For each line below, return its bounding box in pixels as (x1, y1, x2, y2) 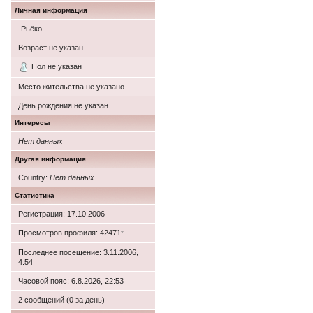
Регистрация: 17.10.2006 (17, 210, 105, 219)
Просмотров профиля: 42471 (17, 228, 121, 238)
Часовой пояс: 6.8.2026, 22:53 (17, 277, 124, 286)
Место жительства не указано (17, 82, 124, 92)
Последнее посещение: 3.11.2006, (17, 248, 138, 257)
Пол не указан (31, 62, 82, 71)
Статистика (14, 191, 54, 200)
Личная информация (14, 6, 87, 14)
